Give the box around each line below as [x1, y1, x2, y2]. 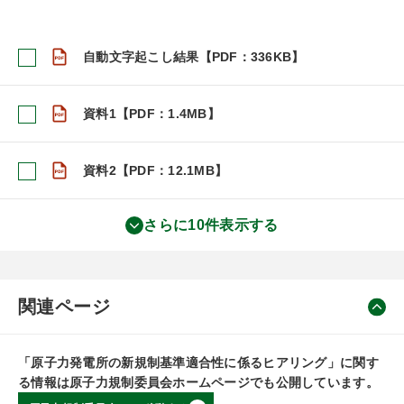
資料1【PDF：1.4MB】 [83, 106, 220, 121]
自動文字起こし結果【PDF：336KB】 [83, 50, 305, 64]
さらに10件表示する [143, 217, 279, 233]
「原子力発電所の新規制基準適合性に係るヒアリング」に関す [18, 355, 379, 370]
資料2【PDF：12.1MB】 [83, 163, 228, 178]
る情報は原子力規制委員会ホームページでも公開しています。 [18, 375, 379, 390]
